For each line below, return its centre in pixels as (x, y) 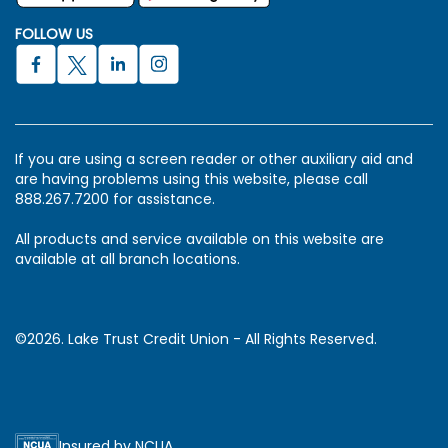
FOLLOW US (54, 34)
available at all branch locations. (127, 259)
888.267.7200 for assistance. (115, 199)
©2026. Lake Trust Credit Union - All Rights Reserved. (196, 339)
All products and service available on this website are (199, 239)
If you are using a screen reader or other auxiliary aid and (214, 159)
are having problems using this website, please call (191, 179)
